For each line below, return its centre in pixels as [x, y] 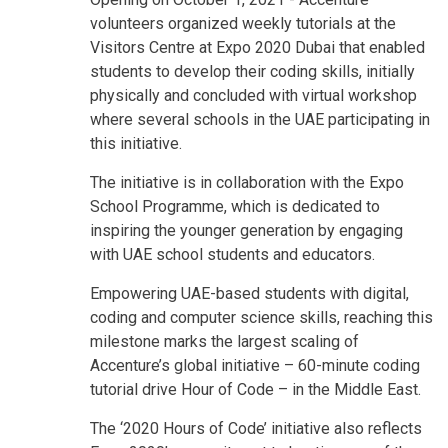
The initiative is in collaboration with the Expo [247, 182]
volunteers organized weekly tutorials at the [243, 23]
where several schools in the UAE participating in [260, 119]
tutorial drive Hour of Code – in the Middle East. [255, 389]
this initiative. [136, 143]
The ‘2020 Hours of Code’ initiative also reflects [256, 428]
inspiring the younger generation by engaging [246, 230]
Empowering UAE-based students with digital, [249, 293]
